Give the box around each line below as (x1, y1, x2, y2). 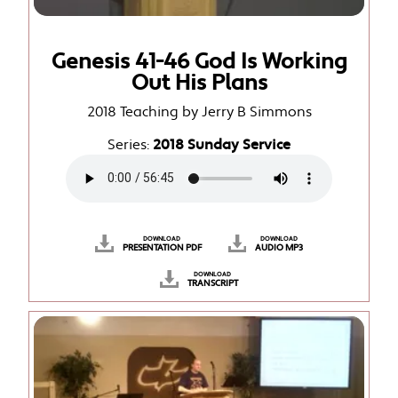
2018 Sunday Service (153, 135, 291, 155)
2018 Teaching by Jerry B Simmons (86, 102, 312, 122)
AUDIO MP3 (255, 242, 304, 253)
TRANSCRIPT (187, 277, 238, 289)
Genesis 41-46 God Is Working (51, 47, 347, 76)
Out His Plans (131, 68, 267, 97)
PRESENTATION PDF (122, 242, 202, 253)
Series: (107, 135, 153, 155)
